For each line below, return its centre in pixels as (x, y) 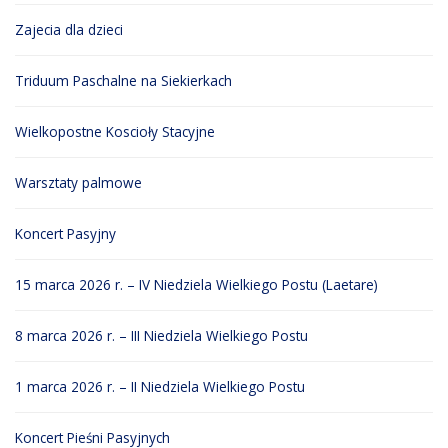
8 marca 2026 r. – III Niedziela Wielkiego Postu (161, 336)
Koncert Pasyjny (65, 234)
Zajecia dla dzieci (69, 30)
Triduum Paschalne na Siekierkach (123, 81)
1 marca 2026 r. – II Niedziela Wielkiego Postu (160, 387)
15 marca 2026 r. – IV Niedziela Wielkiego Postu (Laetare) (196, 285)
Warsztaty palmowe (78, 183)
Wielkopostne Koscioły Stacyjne (115, 132)
